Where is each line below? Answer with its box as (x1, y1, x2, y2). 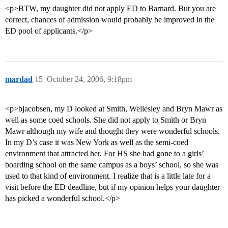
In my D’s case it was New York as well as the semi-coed (5, 138, 188, 147)
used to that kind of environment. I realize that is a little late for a (5, 172, 211, 181)
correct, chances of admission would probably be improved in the (5, 15, 214, 24)
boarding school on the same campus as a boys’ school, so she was (5, 160, 218, 169)
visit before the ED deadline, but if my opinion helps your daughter (5, 183, 220, 192)
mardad (5, 75, 33, 84)
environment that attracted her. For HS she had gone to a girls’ (5, 149, 204, 158)
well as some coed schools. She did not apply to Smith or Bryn (5, 116, 206, 125)
